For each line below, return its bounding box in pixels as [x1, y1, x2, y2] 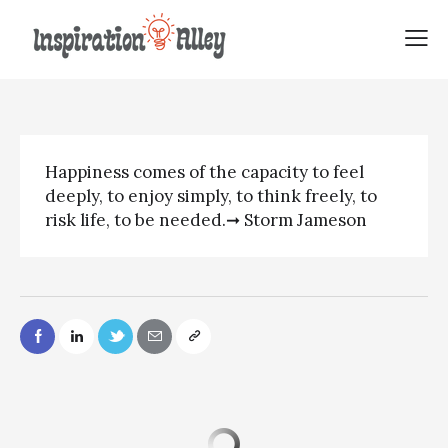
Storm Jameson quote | [91, 13, 357, 48]
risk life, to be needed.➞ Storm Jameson [45, 209, 367, 232]
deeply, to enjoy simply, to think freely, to [45, 185, 377, 208]
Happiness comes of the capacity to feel [45, 161, 364, 184]
